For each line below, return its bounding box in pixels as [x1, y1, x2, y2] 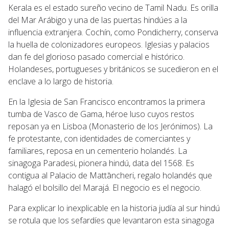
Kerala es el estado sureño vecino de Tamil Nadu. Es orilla [8, 2, 218, 13]
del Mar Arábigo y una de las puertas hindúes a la [8, 14, 187, 26]
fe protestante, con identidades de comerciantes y [8, 132, 190, 144]
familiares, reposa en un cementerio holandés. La [8, 145, 187, 156]
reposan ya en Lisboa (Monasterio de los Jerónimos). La [8, 120, 213, 132]
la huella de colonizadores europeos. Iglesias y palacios [8, 38, 210, 50]
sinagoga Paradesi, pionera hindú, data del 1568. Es [8, 157, 194, 169]
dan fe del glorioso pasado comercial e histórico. [8, 51, 185, 62]
